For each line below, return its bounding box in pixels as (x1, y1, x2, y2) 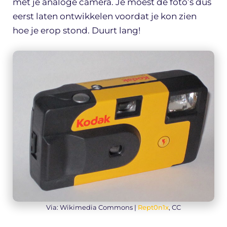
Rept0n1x (138, 203, 169, 212)
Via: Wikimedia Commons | (46, 203, 138, 212)
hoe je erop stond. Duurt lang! (13, 25, 140, 36)
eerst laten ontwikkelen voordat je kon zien (13, 11, 197, 22)
